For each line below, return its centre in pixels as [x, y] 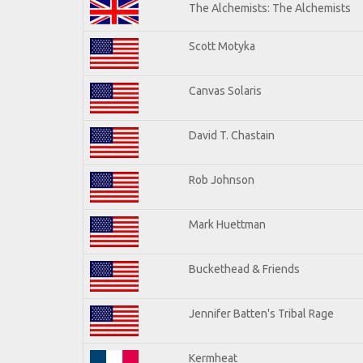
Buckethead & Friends [244, 269]
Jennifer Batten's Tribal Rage [261, 313]
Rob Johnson [222, 179]
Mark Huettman [227, 224]
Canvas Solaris [225, 90]
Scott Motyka [222, 46]
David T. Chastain [232, 135]
